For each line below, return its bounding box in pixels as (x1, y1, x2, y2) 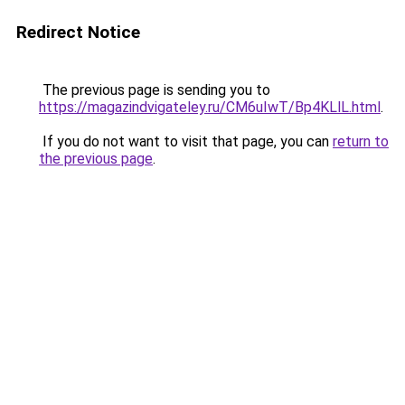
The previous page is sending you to (39, 81, 270, 99)
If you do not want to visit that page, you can (39, 133, 333, 150)
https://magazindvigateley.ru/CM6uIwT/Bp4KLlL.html (39, 99, 381, 116)
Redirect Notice (16, 22, 140, 42)
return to (333, 133, 389, 150)
